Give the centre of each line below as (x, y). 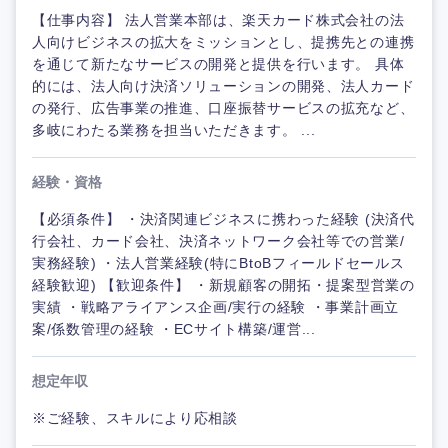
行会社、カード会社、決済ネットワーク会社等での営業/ (218, 241)
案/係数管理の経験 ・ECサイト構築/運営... (174, 329)
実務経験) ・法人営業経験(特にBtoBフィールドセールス (218, 263)
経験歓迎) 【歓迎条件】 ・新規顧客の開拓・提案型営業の (223, 285)
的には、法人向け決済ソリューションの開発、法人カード (223, 86)
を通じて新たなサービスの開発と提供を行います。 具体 (218, 64)
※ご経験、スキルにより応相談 (135, 418)
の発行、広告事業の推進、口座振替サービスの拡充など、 (223, 108)
